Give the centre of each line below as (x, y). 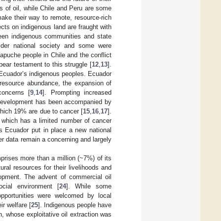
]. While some (89, 186)
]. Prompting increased (77, 92)
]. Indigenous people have (75, 205)
